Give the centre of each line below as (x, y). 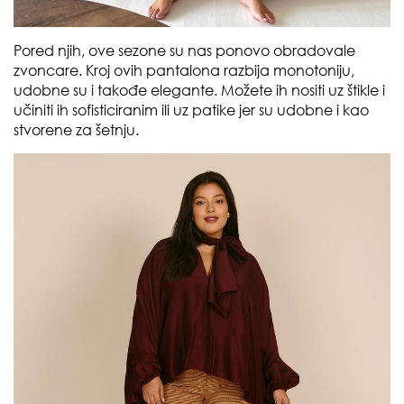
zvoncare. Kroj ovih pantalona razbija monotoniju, (184, 70)
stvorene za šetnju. (76, 129)
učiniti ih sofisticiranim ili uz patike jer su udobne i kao (191, 110)
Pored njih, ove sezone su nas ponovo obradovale (184, 50)
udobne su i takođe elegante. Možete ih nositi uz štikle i (199, 90)
